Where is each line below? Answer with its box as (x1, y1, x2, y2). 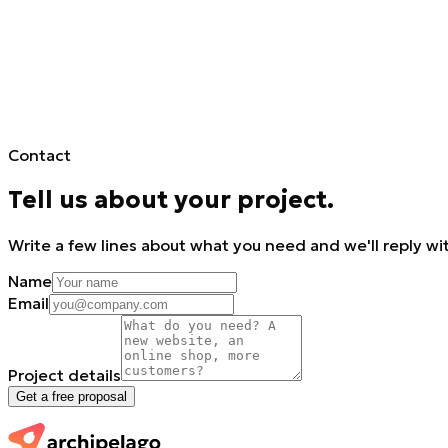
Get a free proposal (16, 388, 127, 404)
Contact (8, 144, 71, 165)
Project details (8, 364, 121, 385)
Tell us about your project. (8, 184, 334, 215)
